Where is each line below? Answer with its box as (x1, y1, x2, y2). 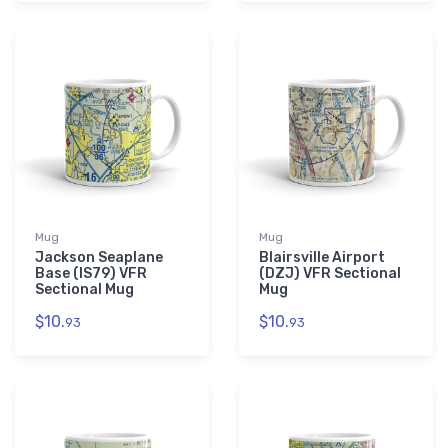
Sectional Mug (35, 281, 134, 299)
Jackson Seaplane (35, 249, 163, 267)
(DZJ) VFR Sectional (259, 265, 401, 283)
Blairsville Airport (259, 249, 385, 267)
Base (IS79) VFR (35, 265, 147, 283)
